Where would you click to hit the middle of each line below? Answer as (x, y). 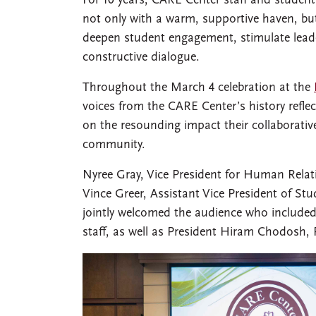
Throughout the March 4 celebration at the (198, 87)
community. (114, 145)
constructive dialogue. (141, 57)
